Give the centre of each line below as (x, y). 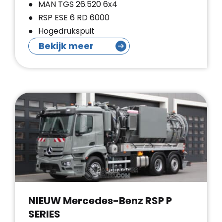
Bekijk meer (66, 46)
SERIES (44, 214)
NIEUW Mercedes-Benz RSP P (100, 201)
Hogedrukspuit (66, 31)
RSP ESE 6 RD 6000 (74, 18)
